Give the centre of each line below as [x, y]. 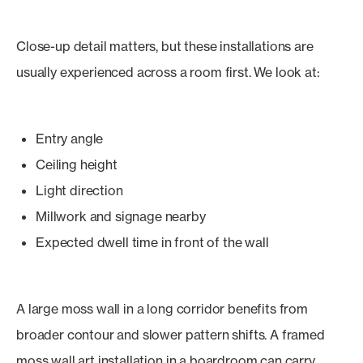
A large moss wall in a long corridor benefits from [162, 309]
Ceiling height [77, 164]
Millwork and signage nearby [121, 216]
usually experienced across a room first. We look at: [168, 72]
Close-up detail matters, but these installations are [165, 46]
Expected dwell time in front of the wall [152, 242]
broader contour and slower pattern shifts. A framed [171, 335]
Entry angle [70, 139]
